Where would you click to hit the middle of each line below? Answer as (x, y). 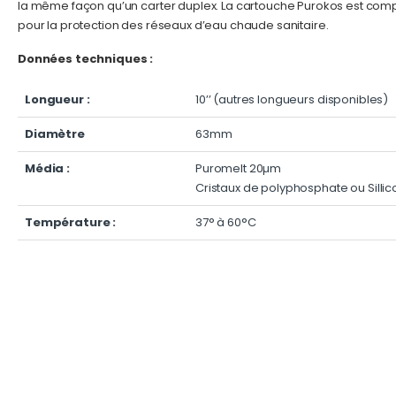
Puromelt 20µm (239, 169)
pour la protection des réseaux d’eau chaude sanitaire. (173, 26)
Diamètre (55, 134)
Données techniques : (86, 59)
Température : (71, 223)
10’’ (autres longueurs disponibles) (292, 100)
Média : (48, 169)
